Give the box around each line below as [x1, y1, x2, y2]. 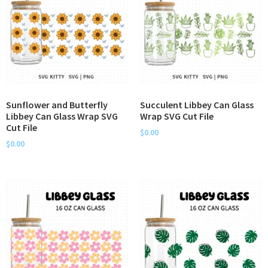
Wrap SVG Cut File [140, 110, 214, 123]
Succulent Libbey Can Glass [140, 99, 254, 111]
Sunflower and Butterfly [6, 99, 108, 111]
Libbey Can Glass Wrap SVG [6, 110, 118, 123]
